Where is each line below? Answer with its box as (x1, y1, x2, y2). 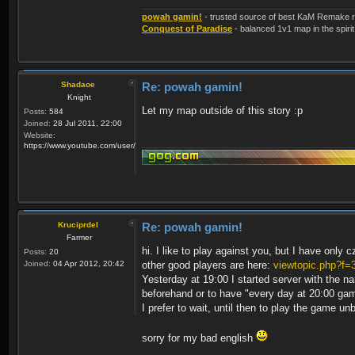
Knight (67, 92, 91, 101)
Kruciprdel (58, 219, 98, 229)
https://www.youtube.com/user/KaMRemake (24, 140, 182, 150)
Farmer (66, 232, 92, 242)
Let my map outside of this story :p (142, 104, 303, 116)
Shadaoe (61, 79, 95, 89)
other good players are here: (142, 258, 273, 271)
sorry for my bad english (142, 331, 256, 344)
